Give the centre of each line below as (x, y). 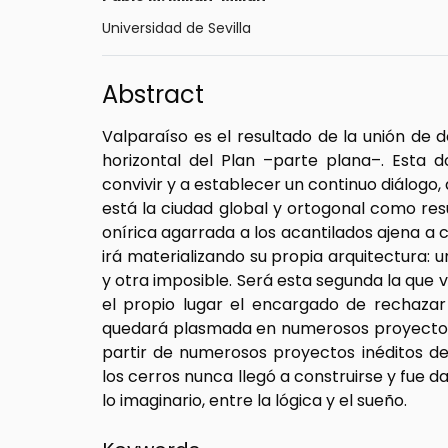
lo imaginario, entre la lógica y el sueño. (254, 400)
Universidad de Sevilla (176, 27)
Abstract (153, 94)
